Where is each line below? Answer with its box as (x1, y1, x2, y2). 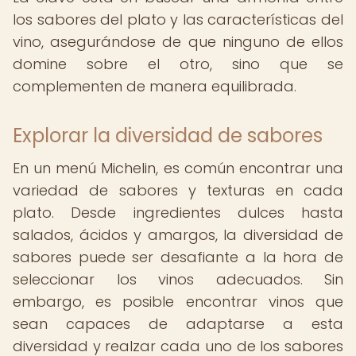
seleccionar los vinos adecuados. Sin (13, 269, 343, 289)
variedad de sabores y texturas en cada (13, 180, 343, 200)
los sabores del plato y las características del (13, 10, 343, 29)
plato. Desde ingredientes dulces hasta (13, 203, 343, 222)
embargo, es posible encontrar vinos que (13, 292, 343, 311)
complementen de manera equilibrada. (13, 76, 296, 96)
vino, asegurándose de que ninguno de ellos (13, 32, 343, 52)
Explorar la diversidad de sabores (13, 122, 323, 149)
